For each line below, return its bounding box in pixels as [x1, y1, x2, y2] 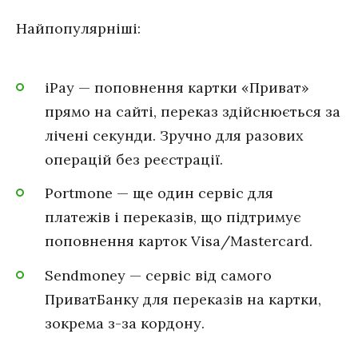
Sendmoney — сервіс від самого [45, 265, 272, 284]
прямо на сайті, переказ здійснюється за [45, 101, 340, 121]
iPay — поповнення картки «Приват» [45, 78, 309, 97]
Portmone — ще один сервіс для [45, 184, 273, 203]
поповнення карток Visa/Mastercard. [45, 232, 312, 251]
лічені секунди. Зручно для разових [45, 125, 304, 145]
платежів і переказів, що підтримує [45, 208, 301, 227]
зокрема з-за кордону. [45, 313, 205, 332]
